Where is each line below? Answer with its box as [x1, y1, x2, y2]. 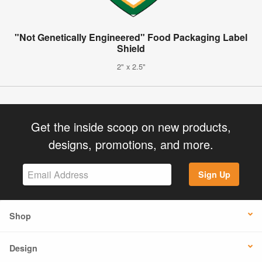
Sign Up [198, 168, 230, 181]
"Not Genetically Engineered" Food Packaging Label [15, 30, 247, 44]
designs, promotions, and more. [49, 135, 213, 153]
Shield [117, 41, 145, 55]
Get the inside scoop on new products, [31, 118, 231, 135]
